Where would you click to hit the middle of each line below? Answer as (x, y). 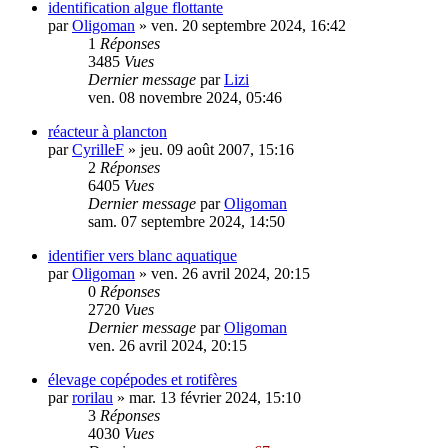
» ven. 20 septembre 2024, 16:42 (240, 26)
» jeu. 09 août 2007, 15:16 (209, 150)
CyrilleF (98, 150)
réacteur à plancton (107, 132)
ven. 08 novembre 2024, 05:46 (185, 98)
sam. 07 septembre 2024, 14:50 (186, 222)
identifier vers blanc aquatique (142, 256)
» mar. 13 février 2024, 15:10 (207, 398)
